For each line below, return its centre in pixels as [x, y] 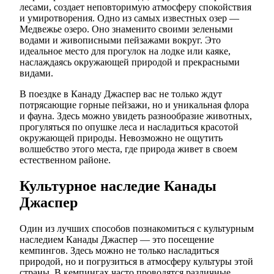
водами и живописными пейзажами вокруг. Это [120, 40]
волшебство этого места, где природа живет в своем [128, 149]
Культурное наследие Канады [118, 186]
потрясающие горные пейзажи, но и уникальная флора [134, 105]
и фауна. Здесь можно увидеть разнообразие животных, [136, 116]
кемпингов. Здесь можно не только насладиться [119, 250]
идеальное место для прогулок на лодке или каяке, [125, 51]
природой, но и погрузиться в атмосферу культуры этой [136, 261]
